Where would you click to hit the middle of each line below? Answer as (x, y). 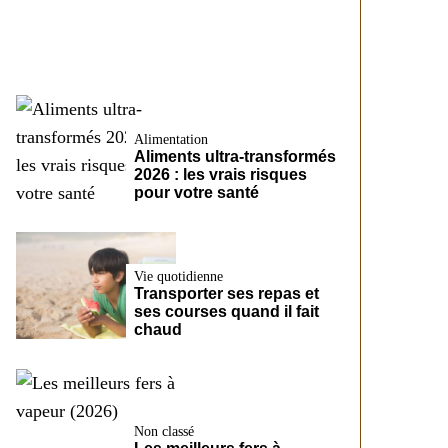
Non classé (164, 432)
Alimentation (171, 140)
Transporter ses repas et (226, 294)
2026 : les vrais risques (220, 175)
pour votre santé (196, 193)
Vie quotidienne (178, 277)
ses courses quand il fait (226, 312)
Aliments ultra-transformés (235, 157)
